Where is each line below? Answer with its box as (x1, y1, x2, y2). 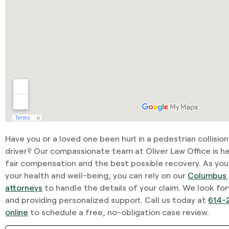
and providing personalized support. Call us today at (5, 194, 208, 204)
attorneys (5, 182, 42, 192)
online (5, 207, 28, 217)
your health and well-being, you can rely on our (5, 170, 188, 180)
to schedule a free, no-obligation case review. (28, 207, 209, 217)
